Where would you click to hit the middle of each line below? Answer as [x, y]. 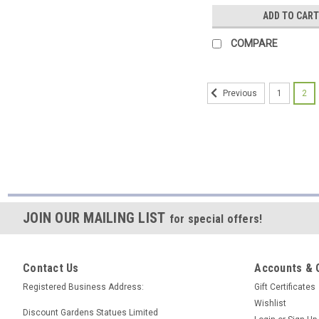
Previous [239, 94]
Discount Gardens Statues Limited [90, 312]
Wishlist [271, 303]
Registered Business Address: [83, 287]
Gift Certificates [285, 287]
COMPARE [254, 43]
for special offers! [216, 219]
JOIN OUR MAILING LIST [96, 218]
